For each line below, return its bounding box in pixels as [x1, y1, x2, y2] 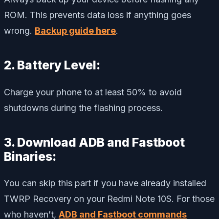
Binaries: [4, 149, 56, 164]
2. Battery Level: [4, 57, 100, 72]
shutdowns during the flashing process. [4, 102, 163, 113]
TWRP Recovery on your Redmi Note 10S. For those [4, 194, 215, 204]
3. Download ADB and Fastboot [4, 134, 185, 150]
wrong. [4, 25, 35, 36]
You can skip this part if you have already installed [4, 178, 206, 189]
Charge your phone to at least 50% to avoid [4, 87, 182, 97]
